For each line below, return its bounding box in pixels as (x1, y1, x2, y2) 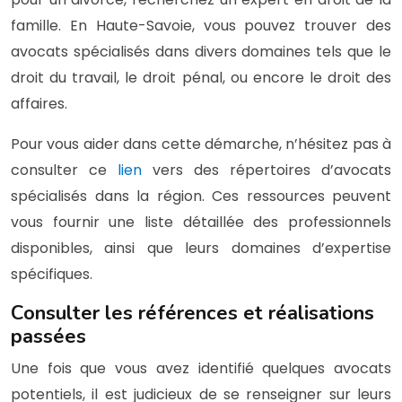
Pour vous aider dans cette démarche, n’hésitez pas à (11, 133, 391, 154)
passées (11, 322, 86, 350)
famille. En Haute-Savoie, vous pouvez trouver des (11, 14, 391, 36)
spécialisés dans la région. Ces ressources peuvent (11, 185, 391, 206)
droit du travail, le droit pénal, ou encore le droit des (11, 66, 391, 88)
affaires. (11, 92, 67, 114)
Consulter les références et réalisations (11, 299, 374, 327)
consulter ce (11, 159, 118, 180)
